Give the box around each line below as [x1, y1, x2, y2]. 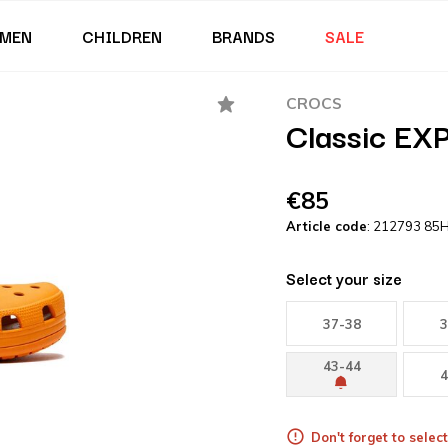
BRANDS [211, 24, 275, 48]
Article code [286, 218, 367, 234]
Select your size [286, 266, 402, 290]
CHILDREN [81, 24, 162, 48]
